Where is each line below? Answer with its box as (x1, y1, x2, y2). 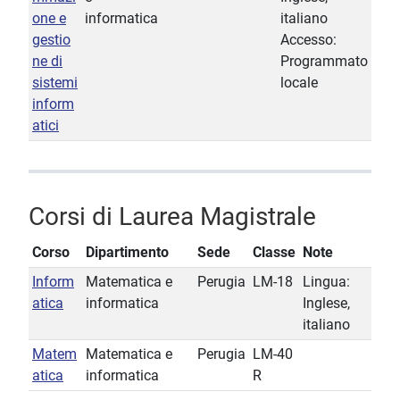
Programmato (280, 53, 368, 71)
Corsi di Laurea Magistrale (29, 202, 316, 232)
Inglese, (303, 295, 350, 312)
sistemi (32, 74, 78, 92)
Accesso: (280, 31, 337, 49)
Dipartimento (86, 244, 169, 262)
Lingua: (303, 273, 350, 291)
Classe (253, 244, 296, 262)
